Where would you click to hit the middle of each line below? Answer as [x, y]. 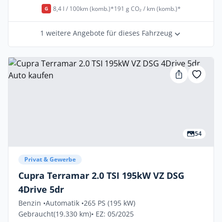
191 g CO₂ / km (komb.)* [147, 8]
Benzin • [32, 203]
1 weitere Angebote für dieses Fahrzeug [106, 33]
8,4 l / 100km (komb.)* [83, 8]
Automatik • [65, 203]
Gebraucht [36, 214]
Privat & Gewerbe [50, 159]
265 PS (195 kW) [110, 203]
